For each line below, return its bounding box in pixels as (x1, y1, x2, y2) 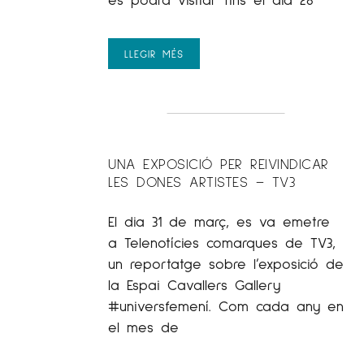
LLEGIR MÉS (124, 47, 184, 61)
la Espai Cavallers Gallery (108, 275, 280, 294)
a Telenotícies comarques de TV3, (108, 233, 336, 252)
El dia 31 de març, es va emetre (108, 212, 330, 231)
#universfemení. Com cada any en (108, 297, 344, 315)
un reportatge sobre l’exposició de (108, 254, 344, 273)
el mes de (108, 318, 179, 336)
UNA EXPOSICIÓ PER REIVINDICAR (108, 154, 329, 173)
